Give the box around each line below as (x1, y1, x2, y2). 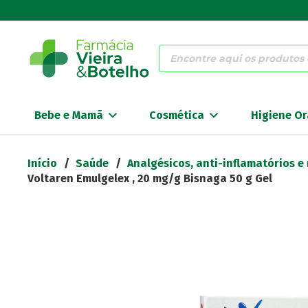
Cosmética (149, 109, 205, 122)
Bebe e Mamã (34, 109, 103, 122)
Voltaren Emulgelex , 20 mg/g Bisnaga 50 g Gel (27, 172, 272, 185)
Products (158, 43, 204, 56)
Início (27, 157, 57, 170)
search (158, 54, 192, 67)
